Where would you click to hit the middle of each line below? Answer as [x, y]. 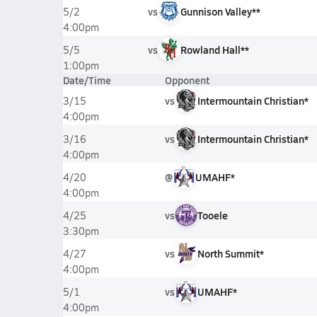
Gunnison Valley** [220, 11]
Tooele [212, 215]
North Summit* [230, 253]
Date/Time [87, 80]
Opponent [187, 80]
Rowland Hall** [214, 50]
